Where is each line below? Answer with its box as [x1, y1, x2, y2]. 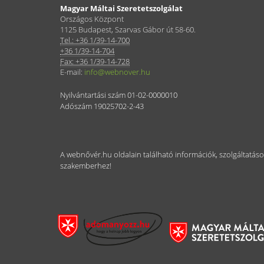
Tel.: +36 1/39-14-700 [60, 34, 130, 45]
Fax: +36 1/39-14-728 [60, 55, 130, 67]
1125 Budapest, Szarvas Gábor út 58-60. [60, 24, 196, 35]
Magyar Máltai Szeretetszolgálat [60, 2, 183, 14]
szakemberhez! [60, 160, 111, 171]
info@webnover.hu [84, 66, 150, 77]
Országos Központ [60, 13, 124, 24]
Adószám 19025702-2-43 [60, 100, 144, 111]
